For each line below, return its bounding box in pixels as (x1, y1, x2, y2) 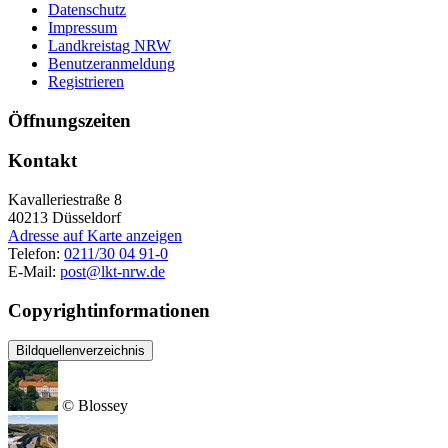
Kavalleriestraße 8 (8, 191, 122, 209)
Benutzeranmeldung (48, 54, 175, 72)
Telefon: (8, 245, 64, 263)
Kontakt (8, 150, 77, 172)
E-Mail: (8, 263, 60, 281)
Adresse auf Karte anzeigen (8, 227, 182, 245)
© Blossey (62, 397, 128, 415)
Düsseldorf (52, 209, 121, 227)
